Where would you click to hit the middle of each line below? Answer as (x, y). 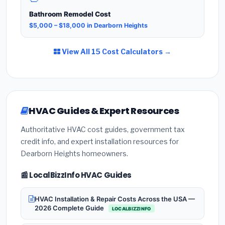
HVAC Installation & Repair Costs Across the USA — (115, 199)
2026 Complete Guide (70, 208)
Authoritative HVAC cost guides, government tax (103, 130)
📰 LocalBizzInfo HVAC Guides (76, 175)
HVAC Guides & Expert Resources (104, 111)
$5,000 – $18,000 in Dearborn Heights (88, 26)
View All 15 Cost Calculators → (116, 52)
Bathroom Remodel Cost (70, 14)
